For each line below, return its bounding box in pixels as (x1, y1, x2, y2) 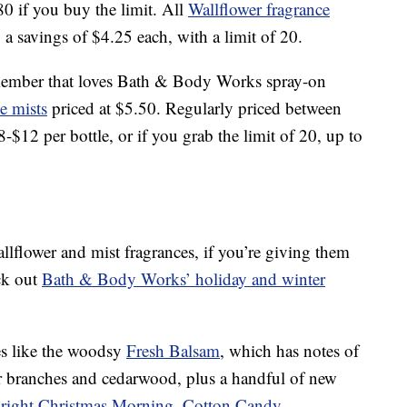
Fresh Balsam (126, 339, 220, 362)
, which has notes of (220, 339, 359, 362)
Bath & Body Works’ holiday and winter (42, 267, 325, 291)
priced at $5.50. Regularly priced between (47, 96, 342, 120)
